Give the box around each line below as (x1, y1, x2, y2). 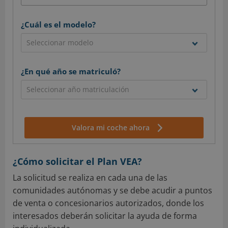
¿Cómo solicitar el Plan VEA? (13, 155, 142, 167)
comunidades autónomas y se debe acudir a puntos (13, 184, 212, 196)
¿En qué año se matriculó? (21, 66, 121, 76)
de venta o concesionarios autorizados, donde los (13, 197, 204, 209)
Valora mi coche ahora (71, 122, 150, 132)
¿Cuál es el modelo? (21, 19, 96, 30)
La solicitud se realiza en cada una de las (13, 172, 167, 183)
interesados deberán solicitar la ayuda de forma (13, 210, 197, 221)
